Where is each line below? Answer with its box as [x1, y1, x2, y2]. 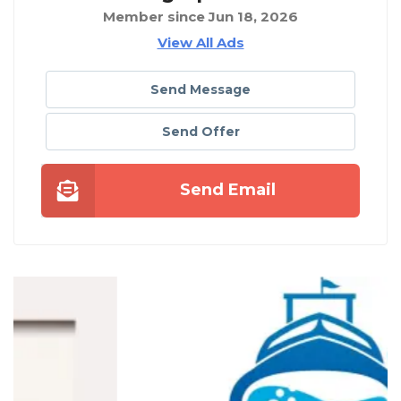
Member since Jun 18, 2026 [103, 7, 298, 25]
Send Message [150, 81, 251, 98]
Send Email [179, 179, 276, 200]
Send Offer [161, 123, 240, 140]
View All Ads [157, 33, 244, 51]
